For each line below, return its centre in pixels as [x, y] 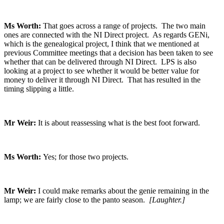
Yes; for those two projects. [86, 157]
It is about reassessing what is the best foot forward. [119, 123]
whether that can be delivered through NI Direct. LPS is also [100, 62]
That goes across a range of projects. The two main [124, 26]
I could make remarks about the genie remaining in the [123, 191]
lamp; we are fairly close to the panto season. [75, 200]
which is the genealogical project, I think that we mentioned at [101, 44]
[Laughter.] [166, 200]
